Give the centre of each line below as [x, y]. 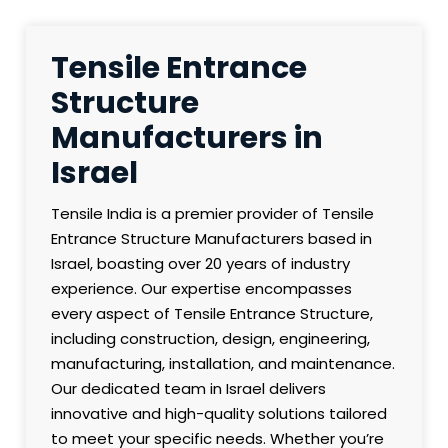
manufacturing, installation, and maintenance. [223, 364]
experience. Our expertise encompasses [202, 289]
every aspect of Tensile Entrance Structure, [212, 314]
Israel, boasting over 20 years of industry [201, 264]
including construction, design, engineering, [211, 339]
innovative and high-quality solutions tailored [219, 414]
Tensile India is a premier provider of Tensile [213, 214]
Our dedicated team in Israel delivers [189, 389]
